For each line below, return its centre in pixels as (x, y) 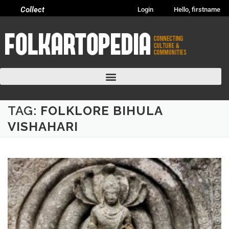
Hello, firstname (197, 9)
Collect (33, 10)
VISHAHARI (43, 127)
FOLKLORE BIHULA (101, 111)
